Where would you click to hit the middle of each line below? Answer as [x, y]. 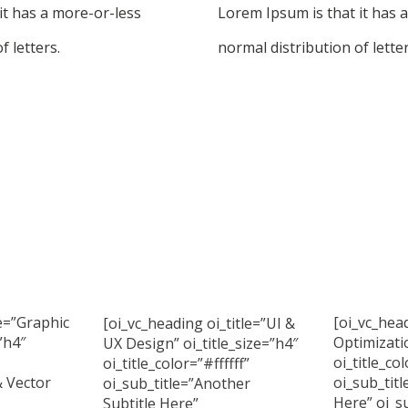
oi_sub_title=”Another [177, 383]
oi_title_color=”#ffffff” [177, 363]
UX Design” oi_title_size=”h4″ [201, 343]
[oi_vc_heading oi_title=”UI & [199, 323]
